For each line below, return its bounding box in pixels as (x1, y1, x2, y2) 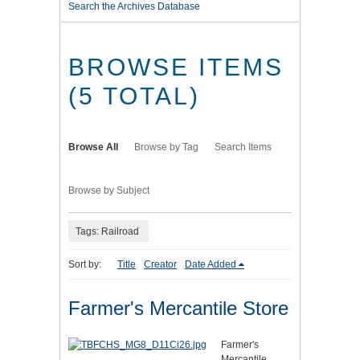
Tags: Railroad (76, 225, 139, 237)
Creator (144, 259, 177, 271)
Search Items (215, 141, 272, 153)
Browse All (68, 141, 118, 153)
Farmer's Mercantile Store (68, 297, 288, 320)
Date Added (185, 259, 236, 271)
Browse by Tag (134, 141, 198, 153)
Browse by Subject (68, 185, 149, 197)
